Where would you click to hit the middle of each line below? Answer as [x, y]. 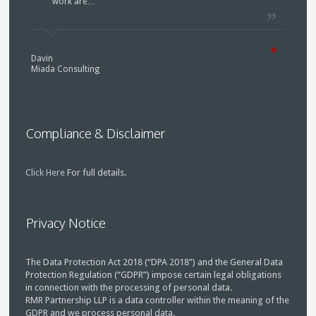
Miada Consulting [65, 69]
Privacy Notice [66, 223]
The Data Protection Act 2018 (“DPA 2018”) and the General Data [154, 262]
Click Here [45, 172]
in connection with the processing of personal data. [129, 287]
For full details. [96, 172]
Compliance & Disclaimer [96, 133]
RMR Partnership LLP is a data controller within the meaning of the [158, 300]
